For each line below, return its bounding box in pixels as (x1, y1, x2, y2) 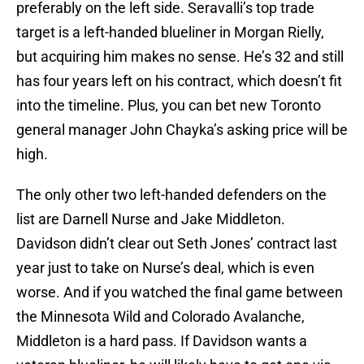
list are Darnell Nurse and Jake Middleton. (16, 210, 285, 228)
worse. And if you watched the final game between (16, 284, 343, 301)
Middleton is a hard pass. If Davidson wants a (16, 332, 307, 350)
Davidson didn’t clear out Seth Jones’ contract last (16, 235, 337, 253)
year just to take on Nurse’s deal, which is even (16, 259, 314, 277)
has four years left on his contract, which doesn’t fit (16, 72, 342, 90)
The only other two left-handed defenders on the (16, 186, 327, 204)
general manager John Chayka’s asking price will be (16, 121, 348, 139)
